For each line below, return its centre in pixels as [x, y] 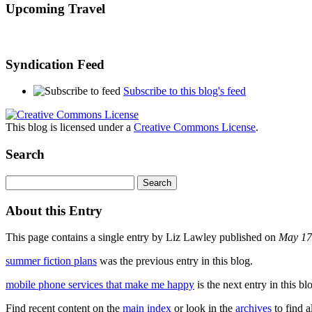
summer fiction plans [51, 261]
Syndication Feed [55, 64]
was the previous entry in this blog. [175, 261]
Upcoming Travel [55, 9]
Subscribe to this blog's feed [185, 91]
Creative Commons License [195, 127]
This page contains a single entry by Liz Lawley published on [142, 237]
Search [25, 155]
